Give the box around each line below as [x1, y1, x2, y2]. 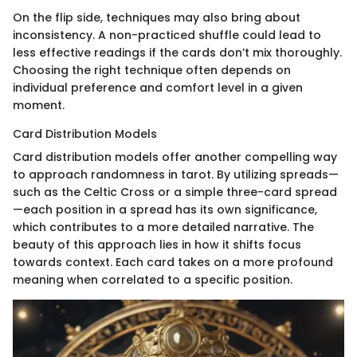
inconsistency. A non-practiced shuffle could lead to [13, 27, 321, 44]
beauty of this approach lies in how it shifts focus [13, 237, 301, 253]
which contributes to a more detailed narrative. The [13, 219, 314, 236]
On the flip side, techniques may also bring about [13, 10, 300, 26]
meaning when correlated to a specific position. [13, 272, 292, 288]
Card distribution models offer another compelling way [13, 149, 337, 166]
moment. [13, 97, 65, 114]
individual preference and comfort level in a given [13, 80, 303, 96]
